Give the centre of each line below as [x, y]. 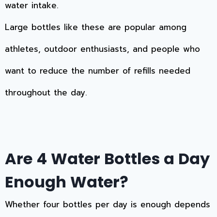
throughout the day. [46, 93]
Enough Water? [67, 182]
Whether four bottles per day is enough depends [108, 205]
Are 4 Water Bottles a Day [107, 159]
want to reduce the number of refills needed [98, 71]
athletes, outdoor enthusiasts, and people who [102, 49]
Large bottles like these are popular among [96, 27]
